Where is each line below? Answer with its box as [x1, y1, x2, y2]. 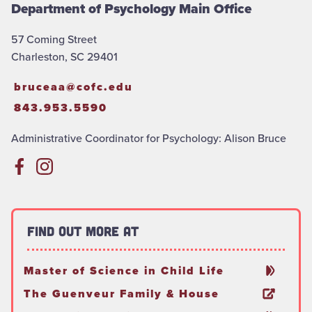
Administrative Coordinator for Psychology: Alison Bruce [11, 130, 286, 146]
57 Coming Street [11, 31, 97, 47]
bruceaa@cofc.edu [14, 78, 133, 95]
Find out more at [27, 222, 139, 239]
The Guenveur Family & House [24, 285, 219, 302]
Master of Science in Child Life [24, 262, 224, 279]
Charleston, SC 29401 [11, 48, 118, 65]
